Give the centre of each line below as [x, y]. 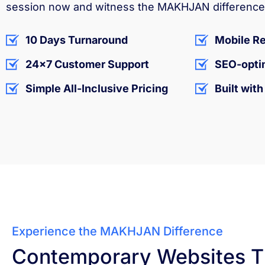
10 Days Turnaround [76, 40]
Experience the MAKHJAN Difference [117, 232]
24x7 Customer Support [87, 64]
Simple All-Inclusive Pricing [96, 88]
